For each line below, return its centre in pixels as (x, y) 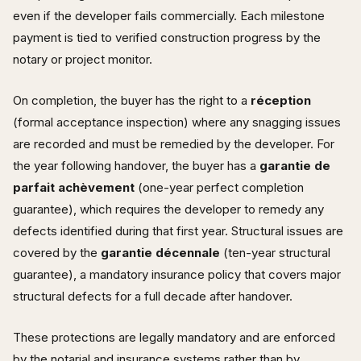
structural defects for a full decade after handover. (153, 296)
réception (281, 100)
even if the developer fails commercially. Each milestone (169, 15)
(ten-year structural (275, 252)
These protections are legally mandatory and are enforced (174, 337)
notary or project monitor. (83, 59)
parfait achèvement (74, 187)
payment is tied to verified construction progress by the (167, 37)
